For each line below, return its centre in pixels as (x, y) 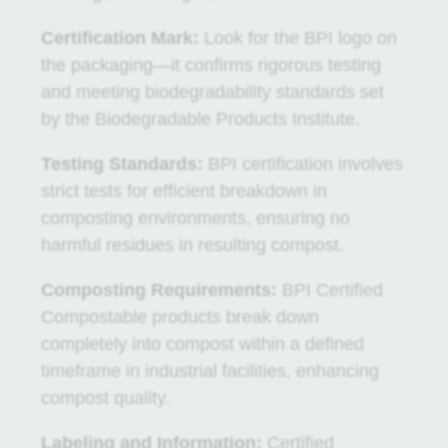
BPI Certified (329, 290)
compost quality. (105, 398)
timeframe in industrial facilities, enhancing (209, 371)
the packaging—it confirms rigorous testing (210, 65)
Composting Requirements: (158, 290)
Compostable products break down (179, 317)
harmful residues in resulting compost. (192, 245)
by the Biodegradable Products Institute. (200, 119)
